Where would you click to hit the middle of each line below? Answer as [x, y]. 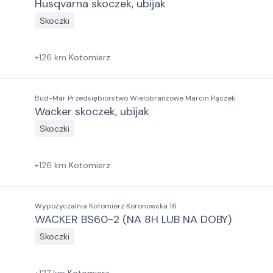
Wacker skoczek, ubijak [92, 112]
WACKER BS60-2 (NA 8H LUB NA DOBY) [133, 219]
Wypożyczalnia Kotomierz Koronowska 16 [106, 206]
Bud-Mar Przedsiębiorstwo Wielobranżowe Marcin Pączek [135, 98]
